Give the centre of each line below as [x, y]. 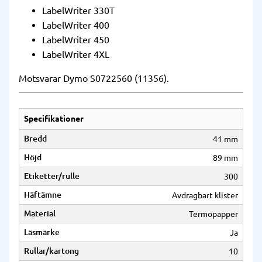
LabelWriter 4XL [76, 55]
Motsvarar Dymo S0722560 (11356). [94, 79]
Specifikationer [54, 119]
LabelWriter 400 [76, 25]
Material [40, 214]
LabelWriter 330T [78, 11]
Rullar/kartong [51, 251]
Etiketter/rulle [52, 176]
